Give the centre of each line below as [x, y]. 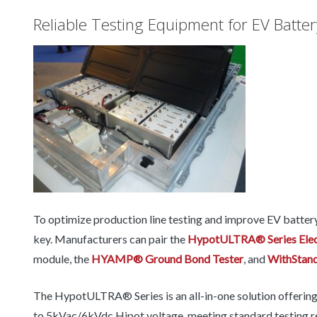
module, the [62, 259]
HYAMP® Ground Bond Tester [167, 259]
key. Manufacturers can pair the [110, 239]
